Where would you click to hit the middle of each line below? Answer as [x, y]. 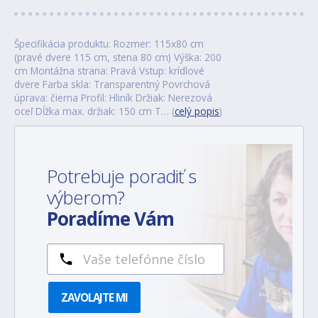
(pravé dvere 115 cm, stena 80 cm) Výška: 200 [118, 57]
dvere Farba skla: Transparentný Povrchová [112, 84]
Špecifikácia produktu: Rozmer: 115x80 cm [109, 43]
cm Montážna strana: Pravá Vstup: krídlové [109, 70]
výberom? [88, 197]
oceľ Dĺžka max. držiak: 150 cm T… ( [94, 111]
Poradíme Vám [110, 218]
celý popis [197, 111]
